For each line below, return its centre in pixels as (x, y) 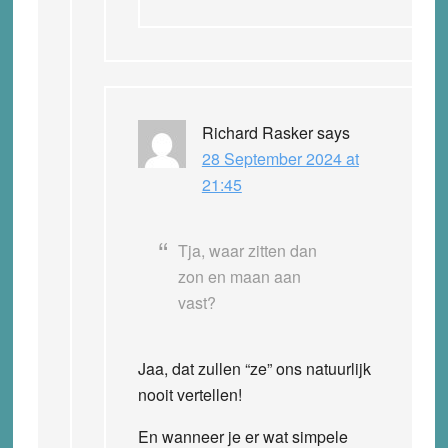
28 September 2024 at (280, 158)
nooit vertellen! (189, 394)
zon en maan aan (239, 276)
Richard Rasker (257, 132)
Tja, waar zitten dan (247, 250)
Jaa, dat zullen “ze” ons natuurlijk (254, 368)
